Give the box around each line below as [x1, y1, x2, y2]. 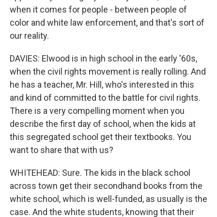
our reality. [10, 31, 49, 41]
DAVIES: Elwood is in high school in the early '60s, [10, 53, 197, 63]
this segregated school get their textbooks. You [10, 132, 191, 142]
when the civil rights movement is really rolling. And [10, 66, 206, 77]
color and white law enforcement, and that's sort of [10, 17, 204, 28]
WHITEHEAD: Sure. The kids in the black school [10, 168, 190, 178]
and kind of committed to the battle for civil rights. [10, 93, 201, 103]
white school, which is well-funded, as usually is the [10, 194, 207, 204]
